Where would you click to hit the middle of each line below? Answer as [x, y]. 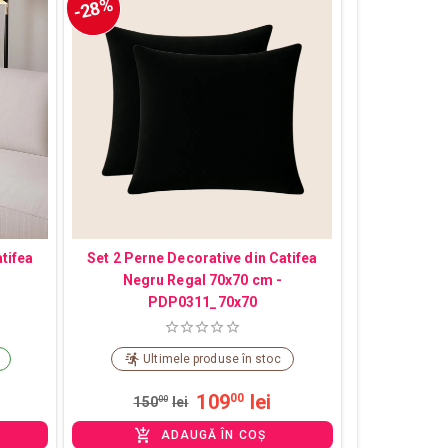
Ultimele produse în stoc [212, 359]
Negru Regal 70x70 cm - [202, 279]
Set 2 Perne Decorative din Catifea [202, 257]
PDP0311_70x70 [202, 301]
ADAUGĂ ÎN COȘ [213, 435]
